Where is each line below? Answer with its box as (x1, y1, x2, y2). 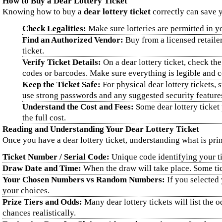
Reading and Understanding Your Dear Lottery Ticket (2, 124, 199, 134)
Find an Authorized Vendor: (22, 35, 123, 45)
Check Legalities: (22, 24, 86, 33)
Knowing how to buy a (2, 7, 84, 16)
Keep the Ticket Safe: (22, 80, 101, 89)
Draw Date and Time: (2, 164, 81, 173)
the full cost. (22, 113, 66, 122)
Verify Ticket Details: (22, 57, 101, 67)
